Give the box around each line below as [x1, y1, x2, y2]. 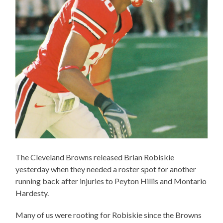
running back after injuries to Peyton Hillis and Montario [15, 176, 207, 186]
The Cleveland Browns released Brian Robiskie [15, 152, 175, 162]
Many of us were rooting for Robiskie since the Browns [15, 210, 202, 220]
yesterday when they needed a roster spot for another [15, 164, 197, 174]
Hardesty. [15, 188, 49, 198]
